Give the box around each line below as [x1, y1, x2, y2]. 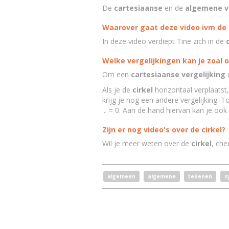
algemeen [107, 173, 135, 180]
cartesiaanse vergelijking [130, 70, 225, 79]
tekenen [188, 173, 212, 180]
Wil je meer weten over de [102, 139, 191, 148]
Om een [102, 70, 131, 79]
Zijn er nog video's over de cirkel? [102, 125, 225, 134]
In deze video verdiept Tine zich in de [102, 36, 226, 46]
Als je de [102, 85, 132, 95]
